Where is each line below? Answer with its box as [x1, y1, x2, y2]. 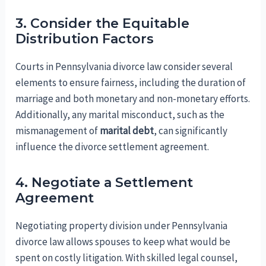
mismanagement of [15, 124, 100, 138]
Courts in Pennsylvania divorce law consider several [15, 60, 233, 74]
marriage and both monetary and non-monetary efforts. [15, 92, 251, 106]
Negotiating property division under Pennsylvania [15, 219, 228, 233]
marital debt [100, 124, 154, 138]
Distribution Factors [15, 31, 154, 47]
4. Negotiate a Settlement [15, 175, 194, 191]
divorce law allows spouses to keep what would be [15, 235, 231, 249]
